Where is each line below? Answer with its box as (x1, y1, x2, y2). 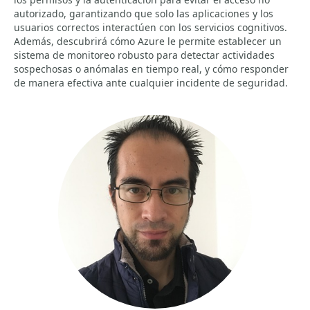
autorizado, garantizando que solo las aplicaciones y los (14, 7, 273, 20)
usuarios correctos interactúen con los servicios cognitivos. (14, 21, 287, 34)
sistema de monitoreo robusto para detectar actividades (14, 48, 275, 62)
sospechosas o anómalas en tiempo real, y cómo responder (14, 62, 289, 75)
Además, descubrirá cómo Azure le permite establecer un (14, 35, 282, 48)
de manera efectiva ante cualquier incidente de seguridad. (14, 76, 288, 89)
